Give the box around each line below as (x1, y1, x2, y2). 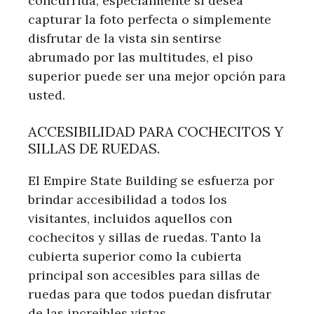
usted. (28, 86, 65, 103)
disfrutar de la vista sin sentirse (28, 29, 221, 46)
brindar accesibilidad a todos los (28, 191, 227, 207)
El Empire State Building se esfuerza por (28, 172, 274, 189)
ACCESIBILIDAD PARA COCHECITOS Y (28, 122, 283, 140)
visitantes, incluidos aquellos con (28, 210, 232, 226)
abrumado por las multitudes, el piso (28, 48, 253, 65)
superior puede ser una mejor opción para (28, 67, 286, 84)
